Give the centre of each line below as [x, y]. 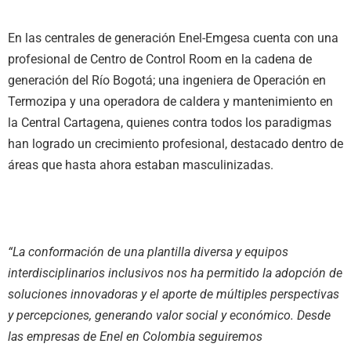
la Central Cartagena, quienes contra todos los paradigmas [170, 122]
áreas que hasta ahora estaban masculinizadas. [142, 165]
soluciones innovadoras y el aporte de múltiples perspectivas [174, 295]
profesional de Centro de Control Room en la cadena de [160, 59]
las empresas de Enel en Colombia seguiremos [135, 337]
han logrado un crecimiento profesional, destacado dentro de [175, 143]
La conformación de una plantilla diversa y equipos [150, 252]
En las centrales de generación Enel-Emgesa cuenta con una [173, 38]
